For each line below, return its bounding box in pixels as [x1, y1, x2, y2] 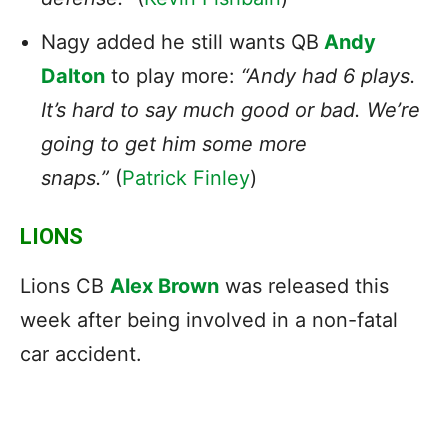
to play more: [105, 63, 241, 88]
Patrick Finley [122, 165, 250, 190]
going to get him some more [41, 131, 307, 156]
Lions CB [20, 273, 110, 298]
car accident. [20, 341, 142, 366]
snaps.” [41, 165, 115, 190]
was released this [219, 273, 389, 298]
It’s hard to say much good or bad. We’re [41, 97, 420, 122]
